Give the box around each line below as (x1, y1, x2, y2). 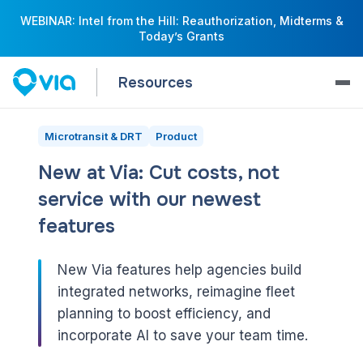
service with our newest (37, 187, 261, 212)
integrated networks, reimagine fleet (57, 284, 295, 301)
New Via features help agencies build (57, 262, 301, 279)
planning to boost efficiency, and (57, 305, 271, 322)
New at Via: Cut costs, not (37, 160, 280, 186)
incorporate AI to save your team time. (57, 327, 308, 344)
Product (155, 130, 197, 143)
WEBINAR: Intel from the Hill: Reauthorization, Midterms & (19, 14, 344, 28)
